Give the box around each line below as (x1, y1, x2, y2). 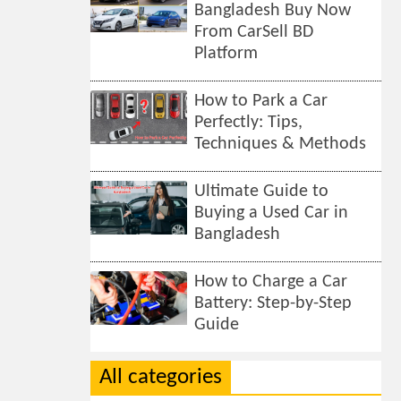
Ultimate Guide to (194, 183, 329, 200)
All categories (99, 366, 222, 388)
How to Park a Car (194, 92, 328, 110)
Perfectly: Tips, (194, 114, 303, 132)
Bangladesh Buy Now (194, 2, 352, 20)
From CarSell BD (194, 23, 314, 41)
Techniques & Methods (194, 135, 367, 153)
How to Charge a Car (194, 273, 348, 291)
